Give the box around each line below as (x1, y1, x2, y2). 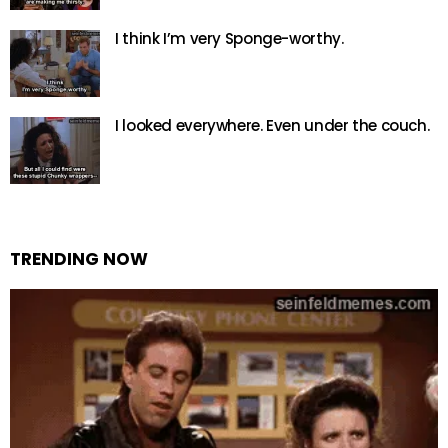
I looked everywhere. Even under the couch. (115, 115, 430, 137)
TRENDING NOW (10, 247, 148, 272)
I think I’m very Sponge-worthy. (115, 28, 344, 50)
